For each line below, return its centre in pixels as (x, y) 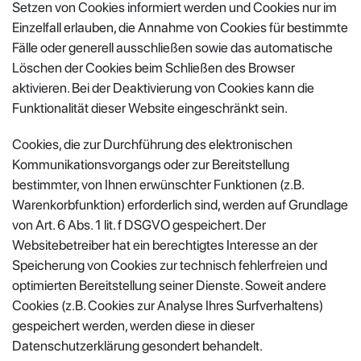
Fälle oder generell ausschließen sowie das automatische (172, 47)
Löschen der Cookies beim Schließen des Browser (154, 67)
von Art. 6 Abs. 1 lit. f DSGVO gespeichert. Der (139, 224)
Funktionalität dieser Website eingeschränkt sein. (150, 108)
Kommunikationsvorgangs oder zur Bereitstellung (151, 164)
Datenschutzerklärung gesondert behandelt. (137, 345)
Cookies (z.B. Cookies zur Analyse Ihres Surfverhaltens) (168, 305)
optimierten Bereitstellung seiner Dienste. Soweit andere (169, 285)
